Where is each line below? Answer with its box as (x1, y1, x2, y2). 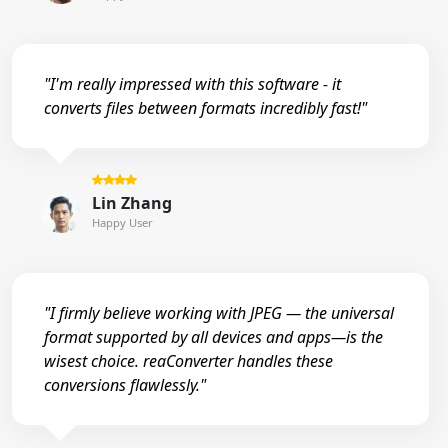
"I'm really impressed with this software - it (44, 72, 341, 95)
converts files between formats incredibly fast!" (44, 96, 367, 119)
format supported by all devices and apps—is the (44, 325, 383, 348)
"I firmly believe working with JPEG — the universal (44, 301, 394, 324)
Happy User (91, 215, 153, 231)
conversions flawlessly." (44, 373, 206, 396)
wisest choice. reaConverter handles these (44, 349, 333, 372)
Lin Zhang (91, 192, 172, 215)
